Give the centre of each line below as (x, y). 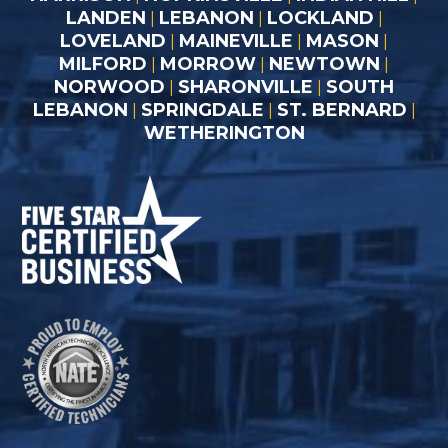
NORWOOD (109, 86)
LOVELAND (113, 40)
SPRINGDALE (202, 109)
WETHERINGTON (224, 132)
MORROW (208, 63)
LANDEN (105, 17)
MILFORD (103, 63)
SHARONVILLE (245, 86)
